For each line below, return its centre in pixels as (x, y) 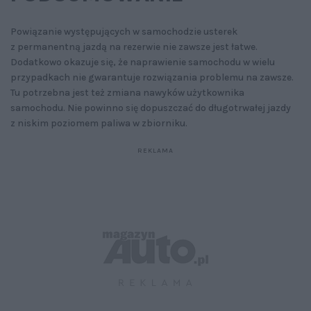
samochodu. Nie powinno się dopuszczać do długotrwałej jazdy (151, 108)
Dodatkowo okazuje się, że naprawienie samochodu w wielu (143, 62)
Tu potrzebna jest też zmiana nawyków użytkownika (127, 93)
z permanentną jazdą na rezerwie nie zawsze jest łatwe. (134, 47)
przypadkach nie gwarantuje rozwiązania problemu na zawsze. (152, 78)
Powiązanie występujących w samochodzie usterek (124, 32)
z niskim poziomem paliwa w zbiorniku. (99, 124)
